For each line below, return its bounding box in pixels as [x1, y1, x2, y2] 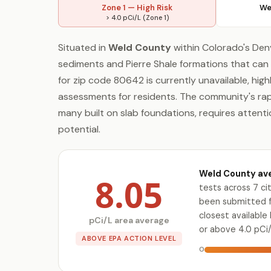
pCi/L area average [88, 214, 169, 226]
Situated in [58, 41, 108, 54]
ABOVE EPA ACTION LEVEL [82, 233, 177, 243]
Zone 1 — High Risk [102, 2, 172, 13]
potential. [58, 123, 100, 135]
